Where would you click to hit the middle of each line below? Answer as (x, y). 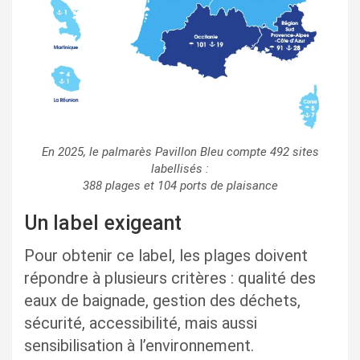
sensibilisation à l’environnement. (139, 346)
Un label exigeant (103, 223)
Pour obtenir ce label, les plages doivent (166, 256)
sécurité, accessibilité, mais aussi (141, 323)
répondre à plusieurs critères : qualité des (170, 278)
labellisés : (180, 169)
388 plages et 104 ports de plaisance (180, 186)
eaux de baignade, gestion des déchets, (162, 301)
